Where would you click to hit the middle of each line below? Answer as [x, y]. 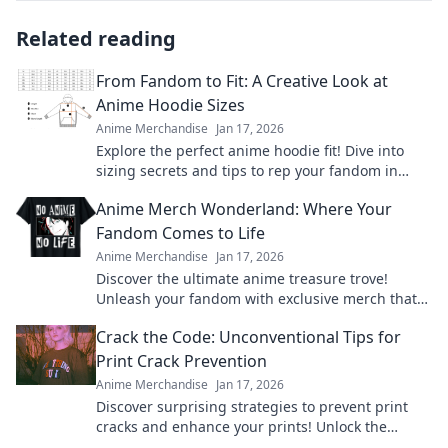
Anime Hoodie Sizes [170, 105]
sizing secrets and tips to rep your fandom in [247, 170]
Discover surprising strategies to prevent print [252, 406]
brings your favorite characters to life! [223, 318]
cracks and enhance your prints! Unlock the [241, 426]
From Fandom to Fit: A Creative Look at [242, 81]
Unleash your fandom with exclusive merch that [256, 298]
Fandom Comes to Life [180, 233]
